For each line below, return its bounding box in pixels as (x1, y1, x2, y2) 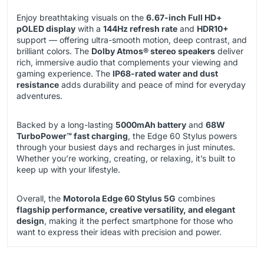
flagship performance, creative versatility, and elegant (16, 204, 235, 215)
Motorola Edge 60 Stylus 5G (63, 193, 176, 204)
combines (176, 193, 215, 204)
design (16, 216, 44, 226)
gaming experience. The (16, 68, 113, 79)
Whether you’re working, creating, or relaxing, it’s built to (16, 153, 235, 164)
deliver (215, 46, 243, 57)
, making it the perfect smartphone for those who (44, 216, 233, 226)
